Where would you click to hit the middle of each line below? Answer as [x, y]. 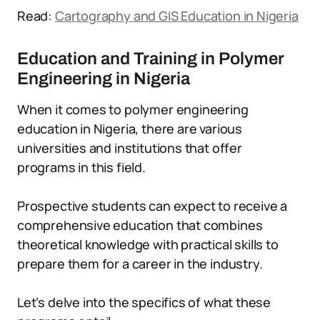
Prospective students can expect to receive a [152, 206]
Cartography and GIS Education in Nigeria [176, 16]
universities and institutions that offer [130, 148]
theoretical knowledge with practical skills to [148, 244]
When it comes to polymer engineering [133, 109]
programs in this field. [81, 167]
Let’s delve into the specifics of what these [144, 302]
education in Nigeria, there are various [130, 129]
